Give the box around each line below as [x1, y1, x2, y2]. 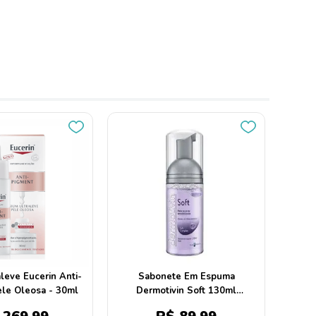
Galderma [164, 298, 208, 311]
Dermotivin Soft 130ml [136, 284, 236, 297]
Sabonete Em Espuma [138, 270, 235, 283]
